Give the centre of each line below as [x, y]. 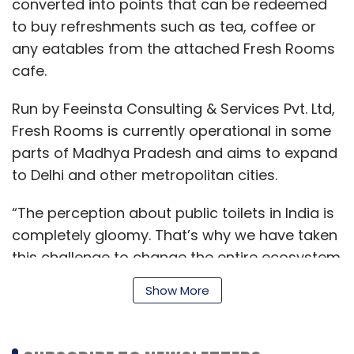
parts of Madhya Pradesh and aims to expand [175, 153]
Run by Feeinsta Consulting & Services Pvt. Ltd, [173, 108]
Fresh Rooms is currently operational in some [171, 130]
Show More [177, 290]
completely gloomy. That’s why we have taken [175, 235]
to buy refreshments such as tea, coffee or [164, 26]
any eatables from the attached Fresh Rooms [173, 48]
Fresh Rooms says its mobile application [154, 341]
